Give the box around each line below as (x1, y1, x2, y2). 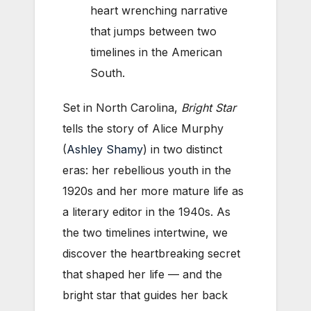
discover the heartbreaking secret (62, 246, 240, 260)
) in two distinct (143, 142, 222, 156)
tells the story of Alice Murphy (62, 121, 224, 135)
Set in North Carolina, (62, 100, 181, 115)
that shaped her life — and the (62, 267, 222, 281)
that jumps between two (90, 24, 217, 38)
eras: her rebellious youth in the (62, 162, 231, 177)
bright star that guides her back (62, 287, 228, 302)
